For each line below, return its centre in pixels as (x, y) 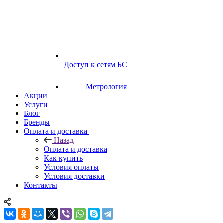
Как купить (63, 158)
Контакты (41, 185)
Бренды (37, 122)
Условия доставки (74, 176)
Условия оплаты (71, 167)
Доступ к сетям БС (96, 65)
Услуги (36, 105)
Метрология (106, 87)
